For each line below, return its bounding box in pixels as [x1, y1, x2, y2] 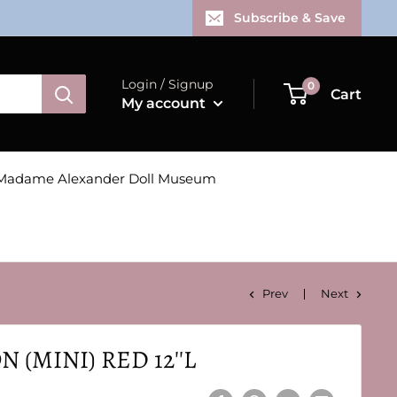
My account [121, 94, 209, 112]
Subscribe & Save [234, 10, 346, 26]
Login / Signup [121, 75, 213, 92]
